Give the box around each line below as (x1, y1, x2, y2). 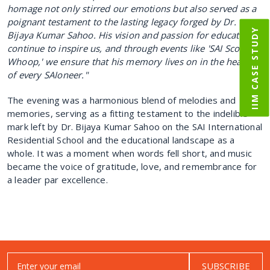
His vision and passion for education (95, 28, 253, 41)
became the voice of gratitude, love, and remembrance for (7, 160, 257, 172)
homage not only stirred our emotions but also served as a (7, 2, 257, 14)
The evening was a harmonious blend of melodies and (7, 93, 236, 106)
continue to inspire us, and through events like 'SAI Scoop (7, 42, 251, 54)
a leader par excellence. (7, 173, 108, 186)
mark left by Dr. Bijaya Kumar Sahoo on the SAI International (7, 120, 263, 133)
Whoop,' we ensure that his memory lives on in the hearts (7, 55, 253, 67)
